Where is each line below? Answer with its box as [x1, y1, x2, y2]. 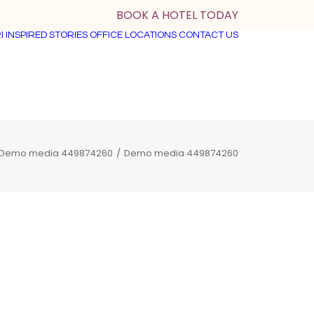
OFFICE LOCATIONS [90, 30, 177, 40]
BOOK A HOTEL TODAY [116, 7, 238, 23]
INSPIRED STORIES [6, 30, 88, 40]
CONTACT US [179, 30, 238, 40]
